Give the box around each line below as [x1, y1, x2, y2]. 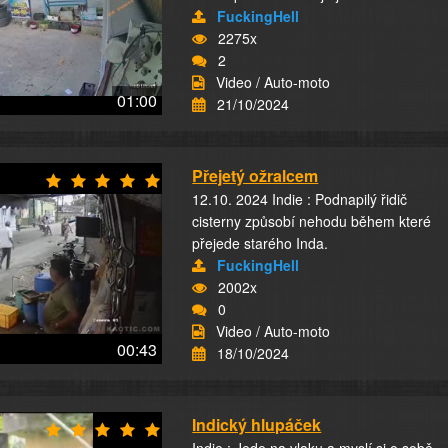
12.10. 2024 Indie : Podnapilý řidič [192, 189, 408, 209]
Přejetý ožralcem [192, 164, 319, 187]
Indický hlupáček [192, 413, 322, 436]
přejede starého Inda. [192, 233, 329, 253]
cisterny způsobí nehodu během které [192, 211, 432, 231]
